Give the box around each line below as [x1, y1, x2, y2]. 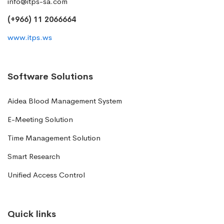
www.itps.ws [7, 32, 52, 42]
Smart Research [7, 151, 60, 161]
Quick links [7, 208, 56, 220]
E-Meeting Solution [7, 114, 73, 124]
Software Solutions [7, 71, 93, 82]
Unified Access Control [7, 170, 85, 180]
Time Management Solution [7, 133, 100, 143]
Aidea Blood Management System [7, 96, 122, 106]
